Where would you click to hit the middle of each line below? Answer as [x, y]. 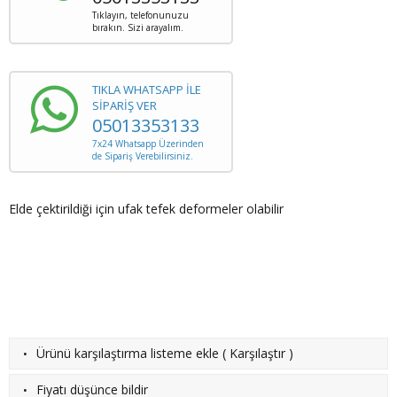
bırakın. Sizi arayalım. [138, 27]
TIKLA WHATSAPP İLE [147, 90]
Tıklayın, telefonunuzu [140, 15]
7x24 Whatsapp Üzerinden [148, 144]
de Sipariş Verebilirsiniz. [143, 156]
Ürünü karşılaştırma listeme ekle [128, 353]
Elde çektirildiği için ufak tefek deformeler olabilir [146, 209]
